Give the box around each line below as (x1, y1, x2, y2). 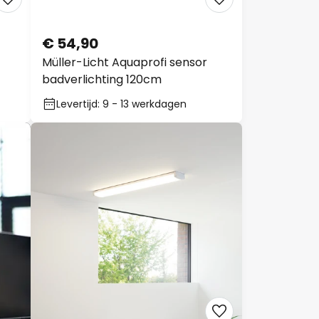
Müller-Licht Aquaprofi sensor (42, 54, 207, 70)
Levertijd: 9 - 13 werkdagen (56, 97, 187, 111)
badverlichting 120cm (42, 71, 162, 88)
